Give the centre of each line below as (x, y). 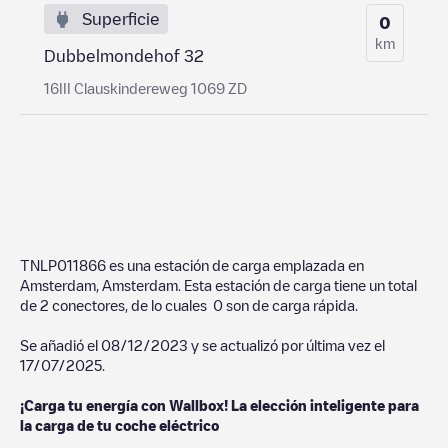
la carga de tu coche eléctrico (119, 424)
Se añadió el (60, 344)
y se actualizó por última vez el (286, 344)
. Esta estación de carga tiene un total (297, 284)
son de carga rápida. (290, 304)
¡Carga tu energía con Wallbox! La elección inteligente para (219, 404)
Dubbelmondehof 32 (124, 55)
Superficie (121, 18)
